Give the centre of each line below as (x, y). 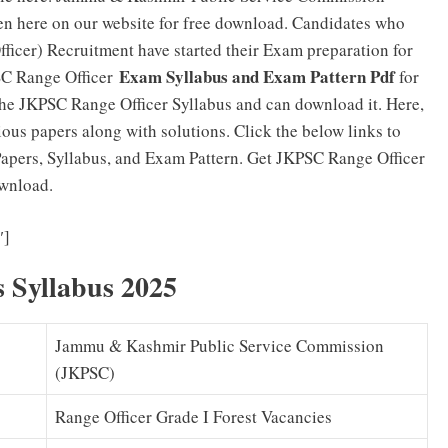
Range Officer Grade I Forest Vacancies (193, 417)
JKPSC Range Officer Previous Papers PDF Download (213, 237)
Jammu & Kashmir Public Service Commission (219, 346)
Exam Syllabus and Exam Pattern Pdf (257, 76)
